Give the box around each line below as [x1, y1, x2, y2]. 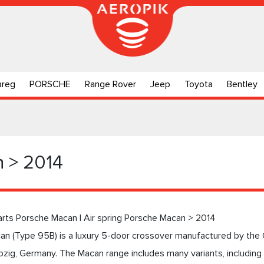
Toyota [184, 78, 213, 90]
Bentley [227, 78, 258, 90]
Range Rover [85, 78, 136, 90]
